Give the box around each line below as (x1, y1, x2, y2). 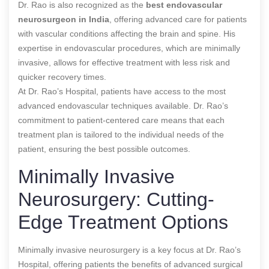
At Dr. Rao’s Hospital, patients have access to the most (18, 86, 226, 96)
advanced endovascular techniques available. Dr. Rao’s (18, 100, 228, 110)
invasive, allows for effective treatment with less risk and (18, 57, 230, 67)
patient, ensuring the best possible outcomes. (18, 144, 190, 154)
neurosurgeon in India (18, 14, 109, 24)
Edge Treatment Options (18, 211, 228, 233)
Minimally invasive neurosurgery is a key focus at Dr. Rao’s (18, 244, 241, 255)
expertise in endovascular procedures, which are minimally (18, 43, 240, 53)
